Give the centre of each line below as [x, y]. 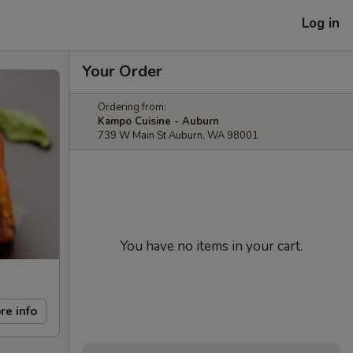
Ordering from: [132, 107]
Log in [321, 23]
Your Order [122, 71]
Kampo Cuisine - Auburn [158, 121]
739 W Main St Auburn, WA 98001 [178, 136]
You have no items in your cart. [211, 246]
